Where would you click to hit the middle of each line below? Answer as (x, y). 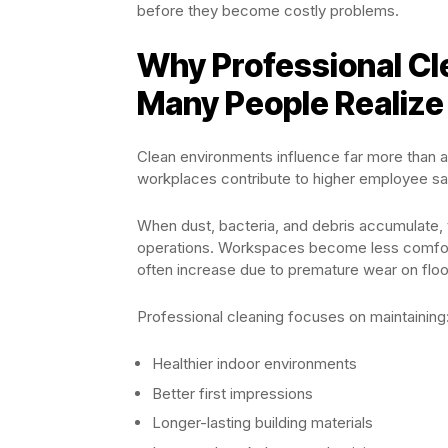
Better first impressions (232, 393)
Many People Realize (290, 104)
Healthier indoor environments (254, 364)
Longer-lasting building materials (262, 423)
